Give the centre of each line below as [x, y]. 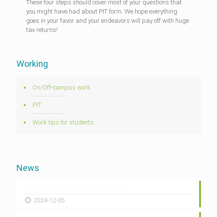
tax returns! [42, 30]
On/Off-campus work [61, 87]
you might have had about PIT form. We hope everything [101, 11]
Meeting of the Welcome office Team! [76, 187]
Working [32, 63]
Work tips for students [63, 122]
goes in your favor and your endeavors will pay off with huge [107, 20]
